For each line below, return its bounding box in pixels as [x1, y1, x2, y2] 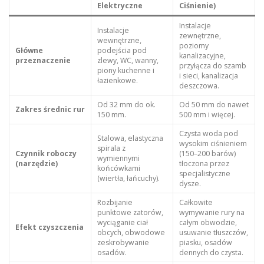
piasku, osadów [179, 237, 232, 247]
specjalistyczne [179, 168, 230, 179]
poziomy [179, 40, 209, 51]
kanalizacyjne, [179, 50, 226, 61]
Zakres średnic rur [15, 104, 85, 114]
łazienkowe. [97, 75, 138, 85]
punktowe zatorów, [97, 207, 163, 217]
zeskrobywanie [97, 237, 149, 247]
